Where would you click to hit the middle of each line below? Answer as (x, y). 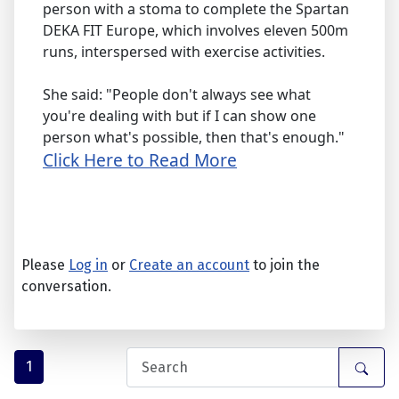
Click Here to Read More (140, 160)
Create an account (189, 265)
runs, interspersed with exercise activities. (184, 52)
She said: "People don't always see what (177, 95)
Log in (88, 265)
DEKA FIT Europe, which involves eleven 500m (195, 31)
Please (45, 265)
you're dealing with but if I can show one (179, 116)
